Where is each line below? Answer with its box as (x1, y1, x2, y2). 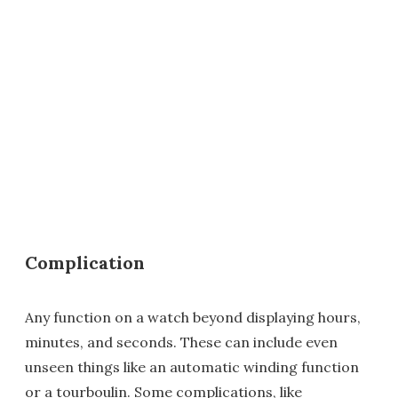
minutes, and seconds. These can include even (25, 333, 338, 352)
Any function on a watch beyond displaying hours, (25, 308, 361, 327)
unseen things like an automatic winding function (25, 358, 359, 377)
